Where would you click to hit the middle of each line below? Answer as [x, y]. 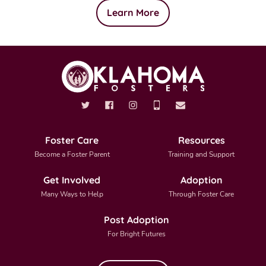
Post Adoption [137, 220]
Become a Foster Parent [72, 154]
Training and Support [201, 154]
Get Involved [72, 180]
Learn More [133, 12]
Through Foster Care [201, 194]
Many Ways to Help [72, 194]
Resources [201, 140]
